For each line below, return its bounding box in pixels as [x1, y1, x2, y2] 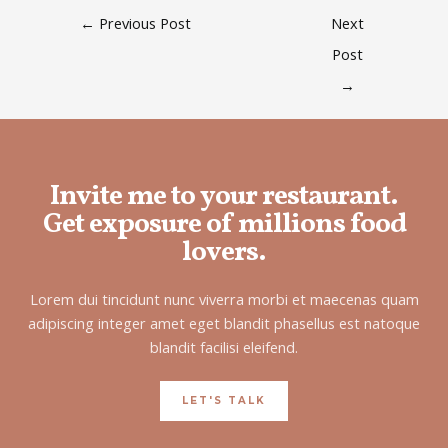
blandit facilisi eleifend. [150, 336, 298, 357]
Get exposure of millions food [42, 204, 406, 244]
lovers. [182, 232, 266, 272]
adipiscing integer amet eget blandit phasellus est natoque [28, 312, 420, 333]
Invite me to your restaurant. [50, 176, 398, 216]
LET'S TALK [182, 394, 266, 408]
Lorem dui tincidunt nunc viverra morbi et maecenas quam [29, 288, 419, 309]
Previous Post [95, 12, 192, 33]
